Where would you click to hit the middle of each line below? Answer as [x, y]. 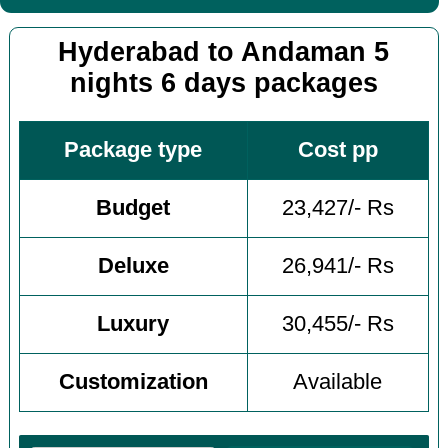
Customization [133, 382]
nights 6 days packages [223, 82]
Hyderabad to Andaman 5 [224, 51]
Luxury [133, 324]
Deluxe [133, 266]
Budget [133, 208]
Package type [133, 150]
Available [338, 382]
